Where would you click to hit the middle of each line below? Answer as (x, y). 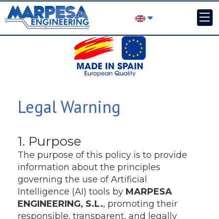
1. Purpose (49, 142)
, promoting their (140, 204)
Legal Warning (69, 107)
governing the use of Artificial (82, 180)
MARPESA (149, 192)
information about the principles (89, 167)
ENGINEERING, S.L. (60, 204)
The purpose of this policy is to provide (102, 155)
